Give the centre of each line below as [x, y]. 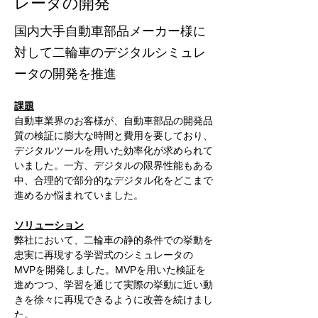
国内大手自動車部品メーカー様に [110, 31]
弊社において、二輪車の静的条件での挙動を [114, 240]
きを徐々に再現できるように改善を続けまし [114, 300]
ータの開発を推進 [65, 74]
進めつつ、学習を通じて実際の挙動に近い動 [114, 285]
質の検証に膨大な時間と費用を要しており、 [114, 136]
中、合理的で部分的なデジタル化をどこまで [114, 180]
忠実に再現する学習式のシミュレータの [104, 255]
